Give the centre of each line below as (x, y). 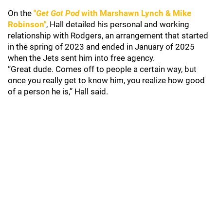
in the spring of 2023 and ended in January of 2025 (101, 47)
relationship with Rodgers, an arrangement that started (108, 36)
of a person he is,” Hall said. (58, 91)
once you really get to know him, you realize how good (106, 80)
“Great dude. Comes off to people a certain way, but (102, 69)
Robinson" (27, 24)
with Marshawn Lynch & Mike (135, 13)
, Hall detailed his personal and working (118, 24)
